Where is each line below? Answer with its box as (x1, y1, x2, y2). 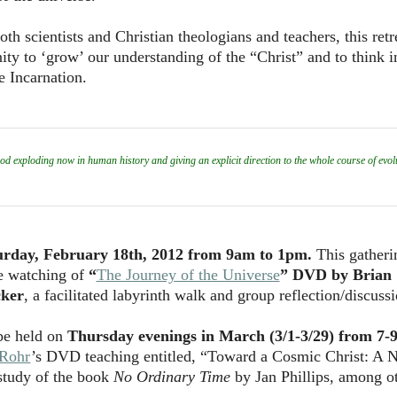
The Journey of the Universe (96, 265, 280, 284)
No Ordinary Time (113, 367, 230, 385)
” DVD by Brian (279, 265, 392, 284)
